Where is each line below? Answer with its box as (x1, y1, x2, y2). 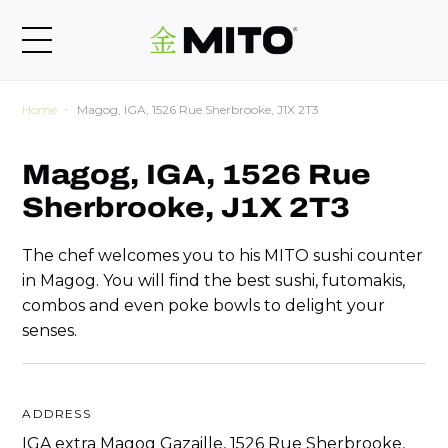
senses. (22, 320, 78, 340)
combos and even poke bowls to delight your (22, 295, 386, 315)
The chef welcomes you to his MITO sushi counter (22, 245, 424, 265)
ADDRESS (22, 405, 91, 421)
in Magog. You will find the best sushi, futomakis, (22, 270, 406, 290)
